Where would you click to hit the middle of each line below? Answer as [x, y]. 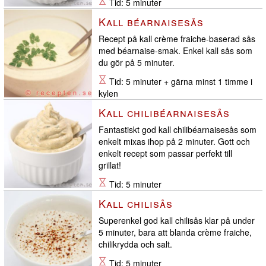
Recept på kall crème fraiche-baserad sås [177, 39]
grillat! [110, 165]
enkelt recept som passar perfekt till [165, 153]
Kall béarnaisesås [151, 22]
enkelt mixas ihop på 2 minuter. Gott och [174, 142]
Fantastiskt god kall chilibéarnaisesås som [178, 130]
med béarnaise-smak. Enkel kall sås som [175, 51]
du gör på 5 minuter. [137, 63]
